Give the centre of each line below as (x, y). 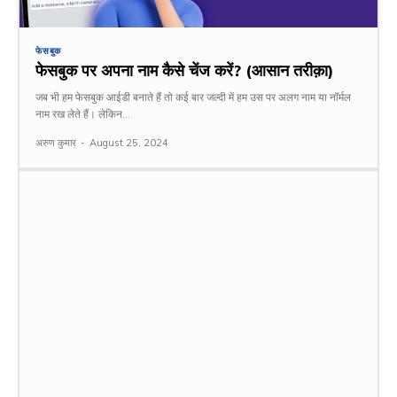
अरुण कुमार (56, 143)
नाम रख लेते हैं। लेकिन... (83, 114)
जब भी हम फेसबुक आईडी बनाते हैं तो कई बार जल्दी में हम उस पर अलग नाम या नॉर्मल (193, 97)
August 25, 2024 (129, 143)
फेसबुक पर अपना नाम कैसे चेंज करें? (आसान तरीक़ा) (185, 71)
